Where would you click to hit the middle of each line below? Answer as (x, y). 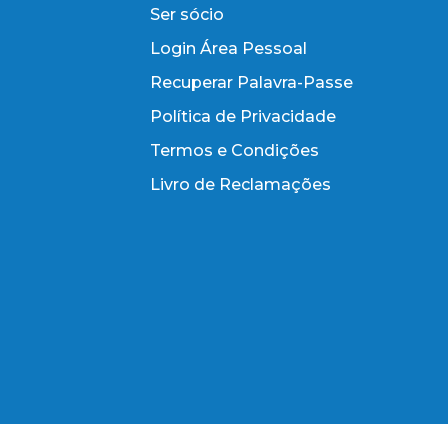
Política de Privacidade (243, 116)
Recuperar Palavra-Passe (251, 82)
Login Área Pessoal (228, 48)
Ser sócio (187, 14)
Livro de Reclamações (240, 184)
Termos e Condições (234, 150)
